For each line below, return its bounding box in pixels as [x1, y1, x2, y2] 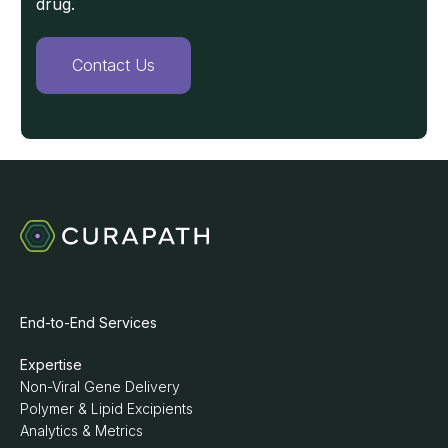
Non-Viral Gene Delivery [20, 377, 180, 395]
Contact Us [72, 54, 155, 75]
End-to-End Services [20, 313, 157, 331]
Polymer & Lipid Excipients [20, 399, 193, 417]
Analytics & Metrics [20, 421, 143, 439]
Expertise [20, 355, 82, 373]
